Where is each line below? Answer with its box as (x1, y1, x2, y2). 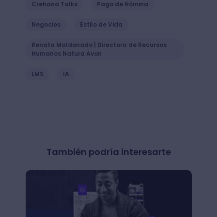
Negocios (31, 20, 61, 29)
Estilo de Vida (79, 20, 123, 29)
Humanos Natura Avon (31, 49, 102, 58)
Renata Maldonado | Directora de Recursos (31, 40, 167, 49)
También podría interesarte (46, 145, 171, 158)
